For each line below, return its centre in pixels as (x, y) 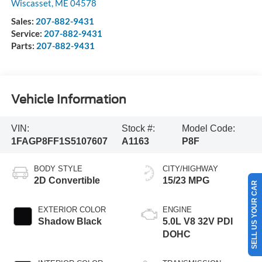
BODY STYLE (58, 169)
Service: (27, 34)
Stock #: (139, 128)
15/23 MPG (186, 181)
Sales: (23, 21)
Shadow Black (70, 222)
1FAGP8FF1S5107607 (59, 141)
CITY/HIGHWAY (190, 169)
